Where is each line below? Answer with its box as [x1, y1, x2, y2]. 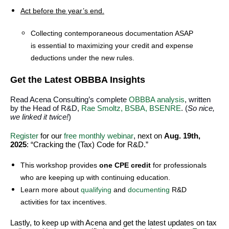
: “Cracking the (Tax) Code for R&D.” [27, 140, 148, 149]
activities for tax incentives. [20, 198, 107, 206]
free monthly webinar [64, 131, 133, 140]
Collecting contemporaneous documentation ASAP [31, 29, 193, 37]
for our [40, 131, 64, 140]
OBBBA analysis [129, 95, 185, 104]
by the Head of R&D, [10, 104, 81, 112]
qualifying [81, 186, 111, 194]
